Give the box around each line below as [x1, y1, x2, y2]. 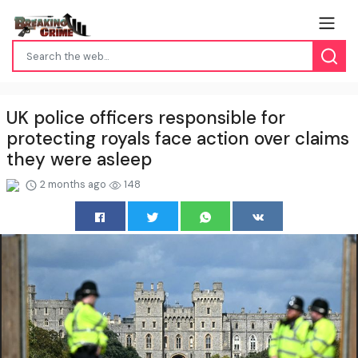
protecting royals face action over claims [6, 127, 349, 151]
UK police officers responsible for [6, 106, 285, 130]
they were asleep [6, 148, 152, 172]
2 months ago [38, 177, 109, 192]
